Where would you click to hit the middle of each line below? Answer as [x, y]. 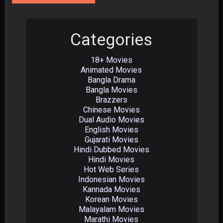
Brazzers [111, 100]
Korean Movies [111, 199]
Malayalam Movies [111, 209]
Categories [111, 39]
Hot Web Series [111, 169]
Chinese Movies [111, 110]
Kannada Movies [111, 189]
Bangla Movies [111, 90]
